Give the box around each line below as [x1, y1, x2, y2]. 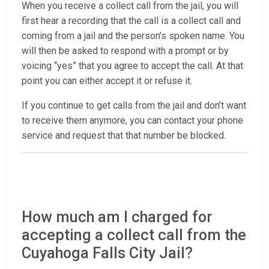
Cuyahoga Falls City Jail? [22, 244, 193, 262]
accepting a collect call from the [22, 226, 246, 244]
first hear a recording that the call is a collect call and [22, 15, 241, 27]
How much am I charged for [22, 208, 213, 226]
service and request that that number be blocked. [22, 130, 226, 142]
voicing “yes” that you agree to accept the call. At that [22, 60, 243, 72]
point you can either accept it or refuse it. [22, 75, 192, 87]
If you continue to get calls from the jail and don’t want [22, 100, 246, 112]
